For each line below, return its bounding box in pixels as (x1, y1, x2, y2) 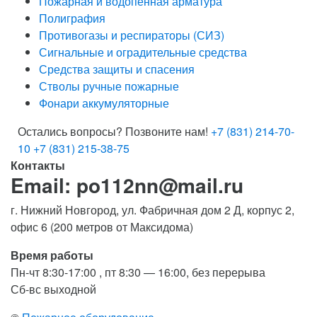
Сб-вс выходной (11, 280, 96, 297)
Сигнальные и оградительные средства (39, 43, 247, 60)
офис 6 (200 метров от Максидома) (11, 218, 193, 235)
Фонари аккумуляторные (39, 94, 169, 111)
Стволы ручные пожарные (39, 77, 179, 94)
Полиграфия (39, 9, 105, 26)
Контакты (11, 156, 65, 173)
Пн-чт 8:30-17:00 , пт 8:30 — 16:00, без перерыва (11, 263, 265, 280)
